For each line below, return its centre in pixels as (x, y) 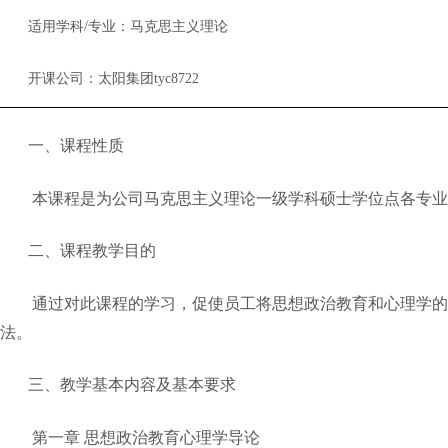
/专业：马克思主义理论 (156, 26)
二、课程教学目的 (92, 250)
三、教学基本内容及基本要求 (132, 384)
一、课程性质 (76, 145)
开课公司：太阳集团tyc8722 (113, 78)
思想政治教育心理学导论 (172, 437)
